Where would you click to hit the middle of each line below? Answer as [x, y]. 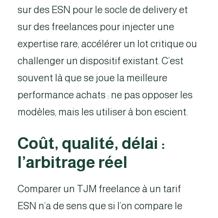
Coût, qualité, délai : [91, 143]
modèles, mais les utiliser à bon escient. [103, 112]
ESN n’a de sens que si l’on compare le [100, 206]
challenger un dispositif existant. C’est [100, 61]
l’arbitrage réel [73, 162]
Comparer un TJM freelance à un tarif [99, 189]
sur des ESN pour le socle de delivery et [103, 10]
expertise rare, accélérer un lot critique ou [107, 44]
